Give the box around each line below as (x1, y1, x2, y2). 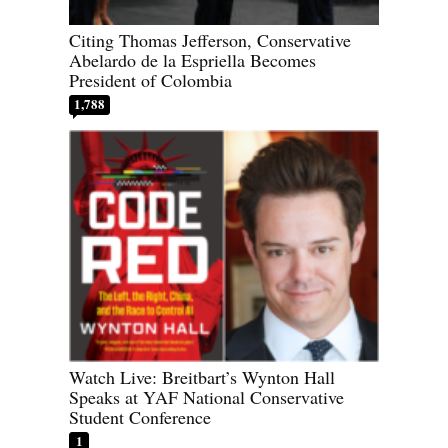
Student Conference (69, 405, 211, 430)
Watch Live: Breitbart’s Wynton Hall (69, 365, 335, 390)
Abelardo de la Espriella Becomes (69, 47, 316, 72)
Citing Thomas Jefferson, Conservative (69, 27, 351, 52)
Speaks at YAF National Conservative (69, 385, 344, 410)
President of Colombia (69, 67, 232, 92)
